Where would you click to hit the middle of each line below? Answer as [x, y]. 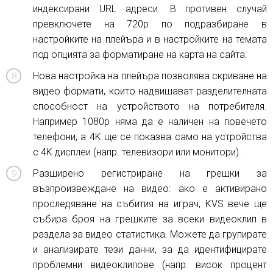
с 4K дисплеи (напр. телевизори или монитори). [137, 152]
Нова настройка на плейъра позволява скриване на [150, 76]
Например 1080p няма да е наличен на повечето [150, 122]
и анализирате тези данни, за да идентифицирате [150, 250]
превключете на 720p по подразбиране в [150, 24]
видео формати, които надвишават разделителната [150, 91]
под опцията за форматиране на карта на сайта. [140, 55]
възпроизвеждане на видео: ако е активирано [150, 189]
